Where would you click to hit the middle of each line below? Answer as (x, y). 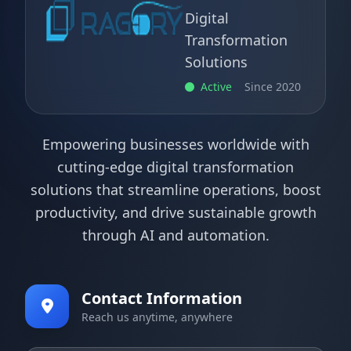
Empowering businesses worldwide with (175, 144)
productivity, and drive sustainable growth (175, 212)
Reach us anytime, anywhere (157, 317)
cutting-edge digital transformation (175, 167)
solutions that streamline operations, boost (175, 190)
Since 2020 (273, 87)
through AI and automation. (175, 235)
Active (217, 87)
